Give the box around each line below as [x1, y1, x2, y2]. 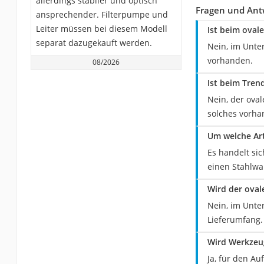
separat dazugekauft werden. [35, 37, 152, 48]
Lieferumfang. [207, 213, 263, 225]
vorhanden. [207, 54, 253, 66]
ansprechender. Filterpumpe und [35, 8, 168, 20]
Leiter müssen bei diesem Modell [35, 22, 167, 34]
